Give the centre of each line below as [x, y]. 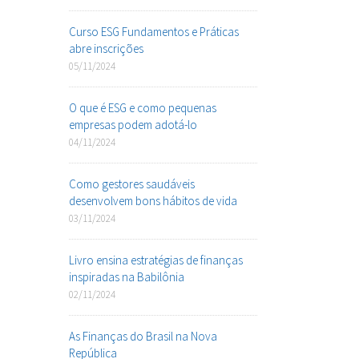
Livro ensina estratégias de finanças [156, 260]
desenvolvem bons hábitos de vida [153, 200]
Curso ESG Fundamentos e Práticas [154, 31]
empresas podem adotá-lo [133, 124]
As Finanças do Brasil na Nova [143, 336]
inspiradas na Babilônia [127, 276]
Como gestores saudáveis [132, 184]
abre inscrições [106, 48]
